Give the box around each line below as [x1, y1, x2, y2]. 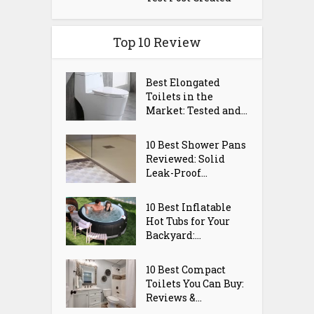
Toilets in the [146, 90, 214, 104]
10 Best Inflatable [146, 200, 232, 214]
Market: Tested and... [146, 104, 248, 118]
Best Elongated [146, 76, 221, 90]
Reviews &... [146, 290, 203, 304]
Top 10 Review [113, 34, 201, 51]
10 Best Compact [146, 262, 226, 276]
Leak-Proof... [146, 166, 208, 180]
